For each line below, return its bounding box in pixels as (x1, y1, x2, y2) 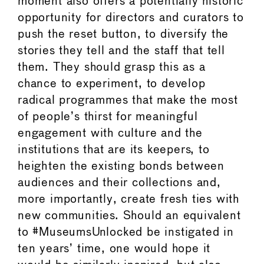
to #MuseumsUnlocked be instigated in (18, 226, 234, 238)
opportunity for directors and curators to (18, 12, 244, 24)
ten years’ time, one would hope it (18, 243, 211, 255)
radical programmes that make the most (18, 94, 238, 106)
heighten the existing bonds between (18, 160, 225, 172)
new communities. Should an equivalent (18, 210, 241, 222)
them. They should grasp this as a (18, 61, 206, 73)
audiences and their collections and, (18, 177, 221, 189)
